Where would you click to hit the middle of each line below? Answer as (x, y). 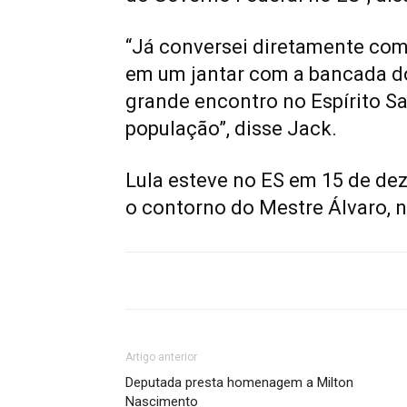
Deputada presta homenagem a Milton (239, 382)
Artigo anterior (161, 357)
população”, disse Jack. (231, 129)
